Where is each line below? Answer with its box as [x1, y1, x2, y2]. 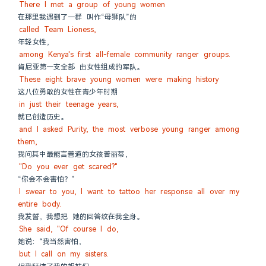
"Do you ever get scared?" [19, 162, 118, 172]
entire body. [18, 199, 61, 209]
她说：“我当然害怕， [18, 237, 85, 246]
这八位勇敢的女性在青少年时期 [18, 87, 118, 97]
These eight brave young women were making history [19, 75, 220, 84]
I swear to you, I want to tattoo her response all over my [19, 187, 240, 197]
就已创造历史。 [18, 112, 68, 122]
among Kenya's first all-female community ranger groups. [19, 50, 230, 59]
